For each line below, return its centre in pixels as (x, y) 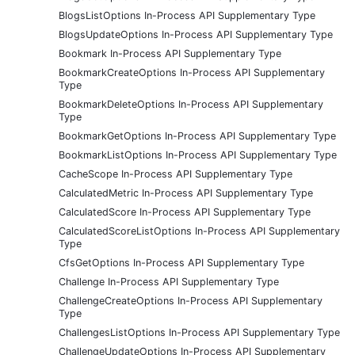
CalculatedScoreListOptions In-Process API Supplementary (199, 231)
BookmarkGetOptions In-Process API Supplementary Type (197, 136)
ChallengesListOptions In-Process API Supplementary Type (199, 332)
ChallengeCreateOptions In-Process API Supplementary (191, 300)
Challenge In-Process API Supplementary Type (169, 281)
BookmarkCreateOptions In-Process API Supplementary (192, 72)
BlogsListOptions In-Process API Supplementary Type (187, 15)
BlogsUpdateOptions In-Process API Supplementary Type (196, 34)
